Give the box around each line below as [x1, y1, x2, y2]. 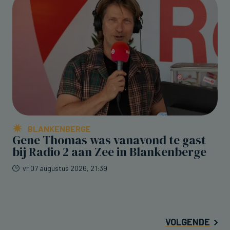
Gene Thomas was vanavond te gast [12, 132, 206, 149]
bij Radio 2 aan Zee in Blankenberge [12, 144, 206, 161]
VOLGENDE [165, 216, 210, 228]
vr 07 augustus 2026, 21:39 [23, 164, 107, 173]
